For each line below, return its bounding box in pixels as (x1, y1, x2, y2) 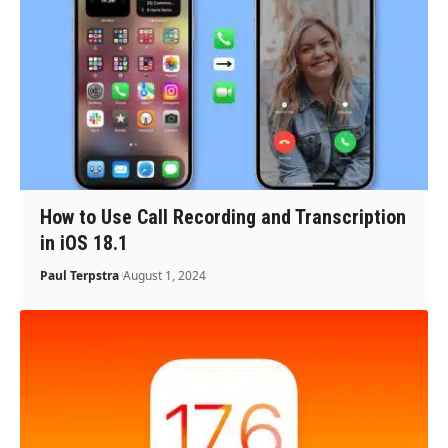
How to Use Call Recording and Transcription (40, 204, 407, 229)
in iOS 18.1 (40, 230, 129, 255)
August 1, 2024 (123, 266, 207, 284)
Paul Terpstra (40, 266, 120, 284)
